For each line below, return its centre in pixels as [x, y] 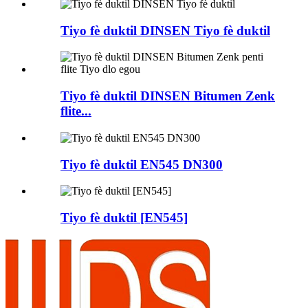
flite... [76, 111]
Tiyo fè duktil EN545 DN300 [142, 164]
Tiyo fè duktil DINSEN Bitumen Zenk [168, 96]
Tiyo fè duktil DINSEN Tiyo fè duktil [165, 30]
